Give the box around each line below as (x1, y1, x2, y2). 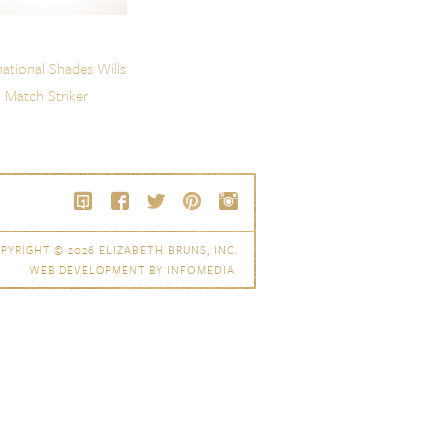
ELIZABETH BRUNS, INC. (99, 241, 238, 259)
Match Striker (4, 84, 88, 107)
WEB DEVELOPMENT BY (29, 261, 167, 279)
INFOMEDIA (167, 261, 235, 279)
